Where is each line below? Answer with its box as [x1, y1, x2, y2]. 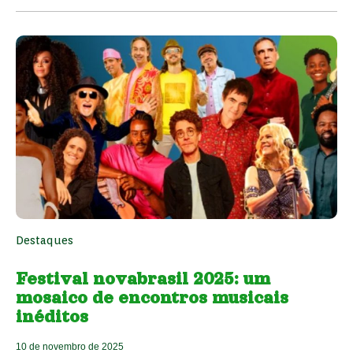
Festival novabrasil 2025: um [16, 269, 270, 289]
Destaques [16, 234, 73, 247]
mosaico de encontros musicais [16, 288, 288, 308]
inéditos [16, 307, 88, 327]
